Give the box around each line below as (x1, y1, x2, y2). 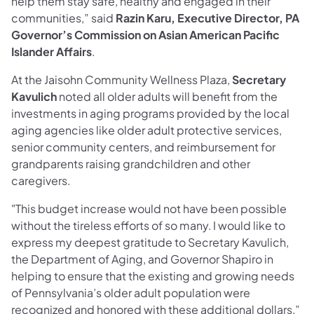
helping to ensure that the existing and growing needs (11, 268, 294, 284)
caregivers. (11, 173, 75, 189)
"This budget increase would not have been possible (11, 201, 287, 217)
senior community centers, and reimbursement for (11, 139, 275, 155)
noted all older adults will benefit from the (57, 89, 278, 104)
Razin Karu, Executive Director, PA (116, 11, 299, 26)
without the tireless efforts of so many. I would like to (11, 218, 285, 233)
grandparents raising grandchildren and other (11, 156, 250, 172)
